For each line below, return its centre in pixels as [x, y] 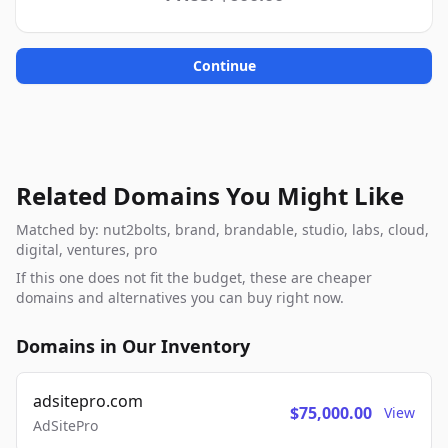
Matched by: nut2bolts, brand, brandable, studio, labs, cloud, [222, 229]
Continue [224, 65]
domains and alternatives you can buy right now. [180, 297]
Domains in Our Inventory [133, 346]
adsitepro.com [88, 401]
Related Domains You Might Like [210, 195]
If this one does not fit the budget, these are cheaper [194, 277]
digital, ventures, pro [86, 249]
